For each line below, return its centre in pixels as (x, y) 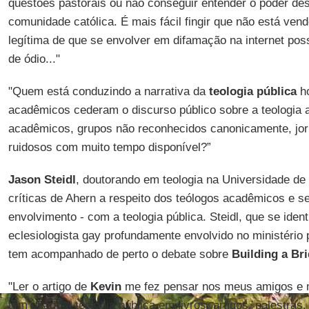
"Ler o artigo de (49, 287)
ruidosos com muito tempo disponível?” (109, 147)
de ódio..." (34, 59)
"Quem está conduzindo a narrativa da (108, 91)
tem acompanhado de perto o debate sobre (120, 254)
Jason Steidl (42, 180)
